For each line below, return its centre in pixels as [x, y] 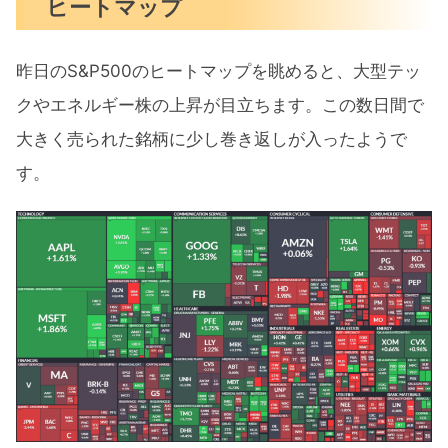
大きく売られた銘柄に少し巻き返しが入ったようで [211, 139]
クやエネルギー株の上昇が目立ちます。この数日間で [220, 105]
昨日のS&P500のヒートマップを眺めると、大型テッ [218, 71]
